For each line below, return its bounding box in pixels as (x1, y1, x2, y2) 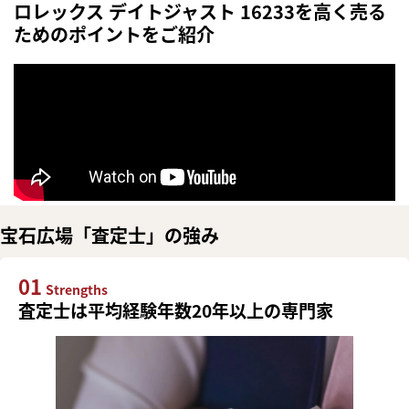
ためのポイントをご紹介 (14, 21, 215, 48)
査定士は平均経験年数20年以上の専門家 (18, 298, 333, 324)
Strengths (46, 280, 108, 299)
